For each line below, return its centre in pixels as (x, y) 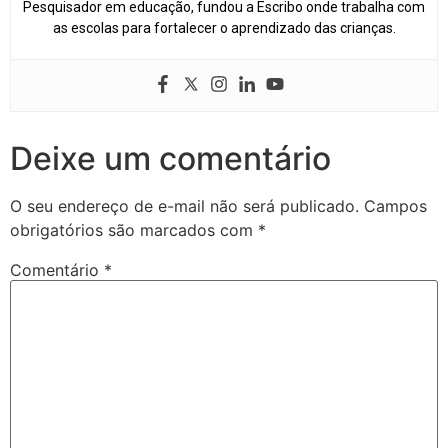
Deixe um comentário (170, 159)
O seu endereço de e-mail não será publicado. (184, 206)
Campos (395, 206)
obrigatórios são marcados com (134, 230)
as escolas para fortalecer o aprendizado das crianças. (224, 28)
